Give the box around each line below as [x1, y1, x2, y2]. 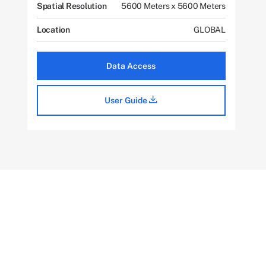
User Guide [104, 96, 150, 105]
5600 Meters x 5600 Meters [121, 1, 226, 11]
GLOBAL [194, 25, 226, 34]
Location [36, 25, 70, 34]
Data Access [106, 61, 156, 71]
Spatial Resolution [36, 1, 107, 11]
